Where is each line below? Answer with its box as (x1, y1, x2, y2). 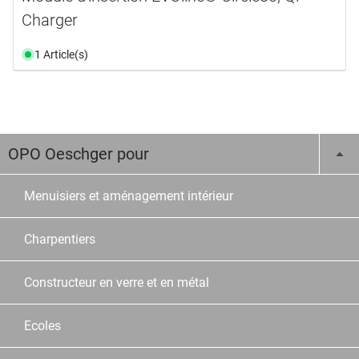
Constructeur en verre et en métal (24, 274, 209, 290)
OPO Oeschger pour (8, 143, 149, 163)
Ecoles (24, 317, 61, 333)
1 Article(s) (34, 47, 88, 61)
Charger (22, 10, 78, 30)
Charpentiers (24, 231, 95, 247)
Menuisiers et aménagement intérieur (24, 188, 233, 204)
